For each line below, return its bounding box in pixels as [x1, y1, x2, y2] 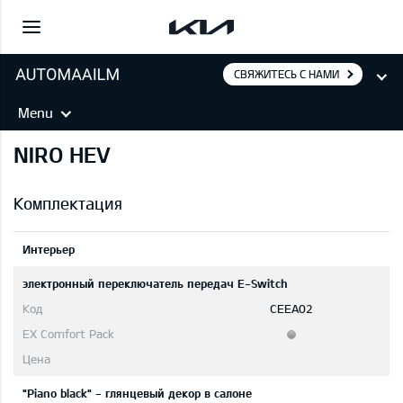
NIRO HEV [13, 141, 111, 167]
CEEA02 [269, 301, 313, 317]
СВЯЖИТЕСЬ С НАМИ [234, 67, 339, 80]
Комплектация [13, 193, 122, 214]
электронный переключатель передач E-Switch [22, 276, 288, 291]
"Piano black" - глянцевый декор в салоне [22, 386, 252, 401]
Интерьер [22, 242, 75, 257]
